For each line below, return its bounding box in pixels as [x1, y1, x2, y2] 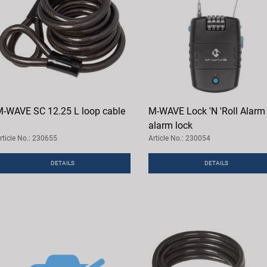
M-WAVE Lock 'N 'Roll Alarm [148, 105, 265, 117]
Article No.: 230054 [148, 133, 210, 142]
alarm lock [148, 119, 193, 131]
